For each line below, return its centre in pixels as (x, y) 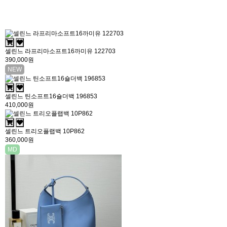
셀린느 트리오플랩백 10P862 (45, 131)
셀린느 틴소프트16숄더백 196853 (51, 96)
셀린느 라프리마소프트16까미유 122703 (60, 51)
